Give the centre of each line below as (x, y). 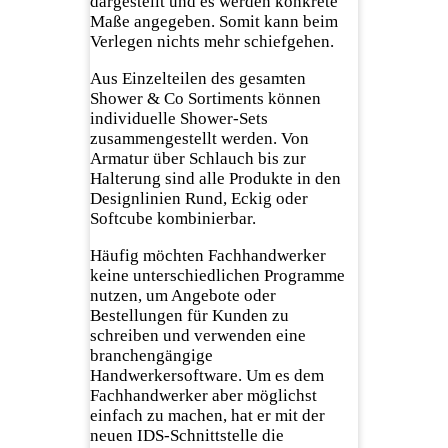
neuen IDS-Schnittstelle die (186, 435)
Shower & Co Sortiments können (205, 98)
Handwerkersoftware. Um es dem (206, 375)
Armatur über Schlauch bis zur (197, 158)
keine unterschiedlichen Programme (217, 275)
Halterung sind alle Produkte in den (215, 178)
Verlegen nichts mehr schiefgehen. (213, 41)
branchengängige (151, 355)
